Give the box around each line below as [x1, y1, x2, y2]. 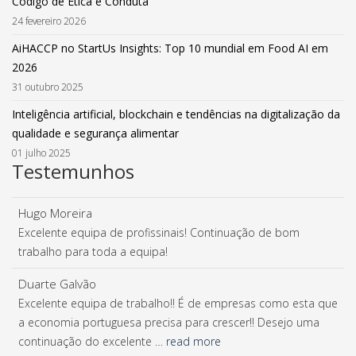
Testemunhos [12, 158, 134, 184]
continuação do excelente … [18, 334, 166, 349]
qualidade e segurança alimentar [12, 126, 179, 141]
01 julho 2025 [12, 146, 71, 159]
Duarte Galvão [18, 276, 96, 292]
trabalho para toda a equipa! [18, 244, 168, 259]
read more [166, 334, 221, 349]
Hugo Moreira [18, 205, 92, 222]
